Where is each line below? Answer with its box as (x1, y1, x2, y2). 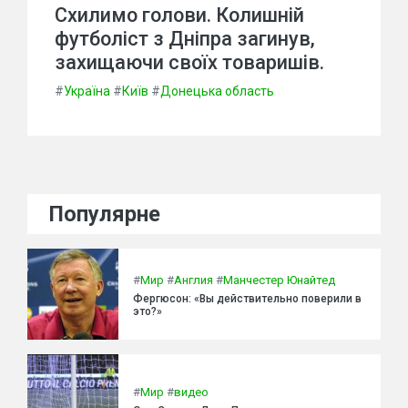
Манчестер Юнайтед (223, 272, 335, 287)
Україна (64, 84, 110, 98)
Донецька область (160, 84, 274, 98)
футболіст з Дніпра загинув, (55, 27, 315, 50)
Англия (174, 272, 213, 287)
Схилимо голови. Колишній (55, 4, 304, 26)
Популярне (49, 201, 160, 227)
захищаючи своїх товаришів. (55, 51, 324, 74)
